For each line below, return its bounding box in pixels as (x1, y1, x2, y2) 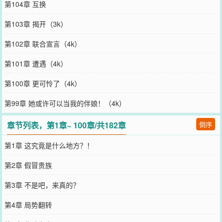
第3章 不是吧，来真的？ (4, 179, 80, 190)
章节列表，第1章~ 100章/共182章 (7, 119, 126, 131)
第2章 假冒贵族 (4, 160, 52, 170)
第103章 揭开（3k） (4, 18, 67, 29)
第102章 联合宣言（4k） (4, 38, 81, 49)
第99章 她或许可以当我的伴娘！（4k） (4, 98, 126, 108)
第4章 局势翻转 (4, 199, 52, 210)
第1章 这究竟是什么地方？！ (4, 140, 94, 150)
